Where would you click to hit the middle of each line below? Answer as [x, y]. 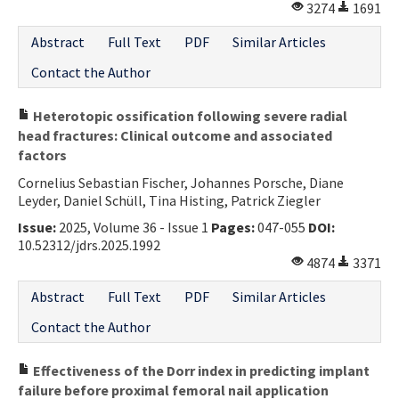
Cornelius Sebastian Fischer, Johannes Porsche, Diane [181, 182]
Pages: [233, 227]
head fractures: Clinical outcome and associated [175, 135]
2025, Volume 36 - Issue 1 [134, 227]
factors [42, 155]
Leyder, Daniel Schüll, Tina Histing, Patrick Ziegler [169, 200]
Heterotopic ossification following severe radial [189, 115]
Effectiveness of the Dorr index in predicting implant [200, 370]
